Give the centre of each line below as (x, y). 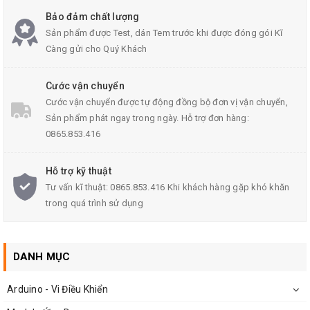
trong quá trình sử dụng (94, 203)
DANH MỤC (42, 257)
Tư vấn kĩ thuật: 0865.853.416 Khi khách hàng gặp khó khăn (168, 188)
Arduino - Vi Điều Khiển (57, 290)
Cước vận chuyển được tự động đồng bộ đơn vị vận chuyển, (167, 102)
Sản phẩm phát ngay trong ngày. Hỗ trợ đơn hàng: (147, 118)
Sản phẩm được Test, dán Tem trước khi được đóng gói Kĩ (164, 33)
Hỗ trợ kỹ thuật (79, 171)
